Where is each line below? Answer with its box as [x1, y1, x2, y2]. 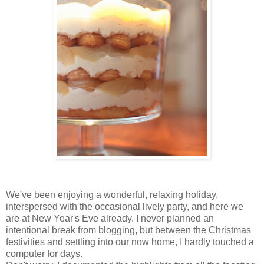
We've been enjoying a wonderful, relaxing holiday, [6, 190, 218, 200]
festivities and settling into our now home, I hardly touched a [6, 237, 254, 247]
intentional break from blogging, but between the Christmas [6, 225, 251, 236]
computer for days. [6, 249, 82, 259]
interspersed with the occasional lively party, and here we [6, 202, 243, 212]
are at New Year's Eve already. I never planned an [6, 213, 214, 224]
